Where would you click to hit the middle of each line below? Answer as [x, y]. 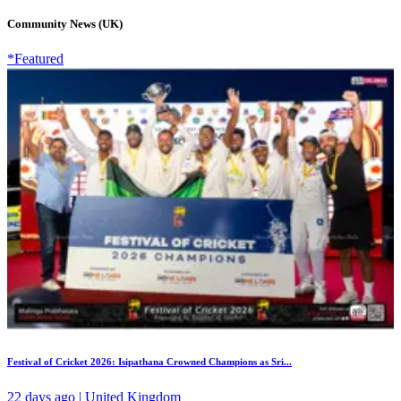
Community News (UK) [65, 24]
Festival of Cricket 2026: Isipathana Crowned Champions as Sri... [149, 361]
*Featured [35, 59]
